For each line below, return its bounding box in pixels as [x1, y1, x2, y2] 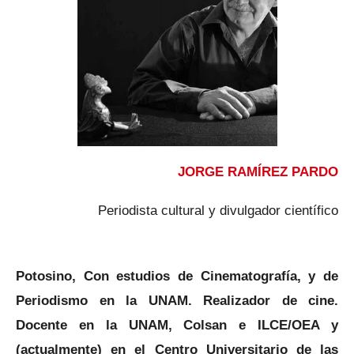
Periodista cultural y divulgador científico [98, 201, 338, 218]
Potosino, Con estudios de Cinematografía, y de [16, 267, 338, 284]
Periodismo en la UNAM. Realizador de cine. [16, 292, 338, 308]
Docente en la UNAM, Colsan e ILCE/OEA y [16, 316, 338, 333]
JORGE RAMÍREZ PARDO [178, 164, 338, 180]
